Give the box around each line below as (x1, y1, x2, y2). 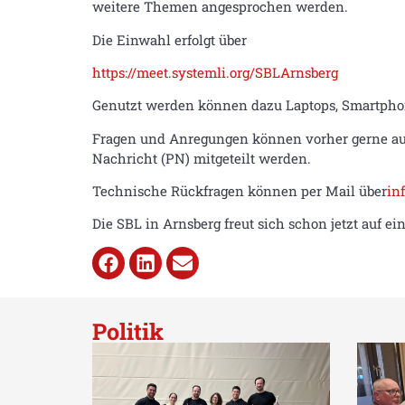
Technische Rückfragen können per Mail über (92, 182, 387, 201)
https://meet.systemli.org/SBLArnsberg (92, 62, 338, 81)
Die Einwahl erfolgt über (92, 30, 247, 49)
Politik (92, 316, 164, 346)
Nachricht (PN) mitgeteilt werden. (92, 148, 311, 167)
